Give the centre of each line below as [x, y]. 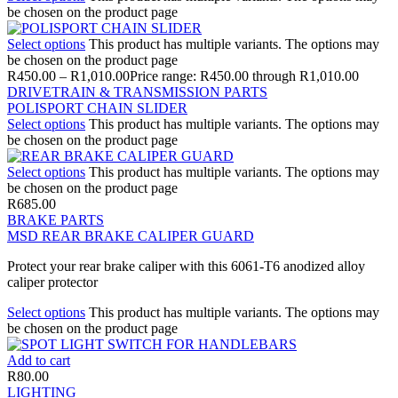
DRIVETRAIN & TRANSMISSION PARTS [137, 92]
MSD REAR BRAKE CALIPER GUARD [131, 235]
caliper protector [52, 282]
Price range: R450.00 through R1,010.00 [244, 76]
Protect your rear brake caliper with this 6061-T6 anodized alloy [186, 266]
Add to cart [39, 360]
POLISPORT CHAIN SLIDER [97, 107]
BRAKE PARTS [56, 219]
